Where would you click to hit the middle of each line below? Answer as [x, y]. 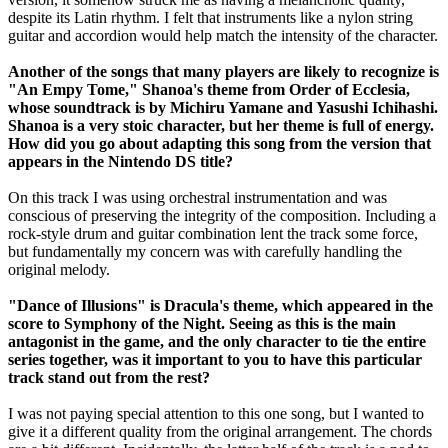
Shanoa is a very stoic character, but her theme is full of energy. [221, 125]
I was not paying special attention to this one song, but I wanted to [216, 413]
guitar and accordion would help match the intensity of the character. [223, 35]
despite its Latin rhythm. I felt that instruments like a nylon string [210, 17]
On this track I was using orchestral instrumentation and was [197, 197]
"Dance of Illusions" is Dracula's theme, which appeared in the [220, 305]
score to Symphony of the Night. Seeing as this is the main [202, 323]
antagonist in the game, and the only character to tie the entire [217, 341]
